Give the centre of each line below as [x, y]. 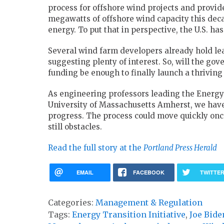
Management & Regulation [149, 203]
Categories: [72, 203]
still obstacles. [75, 127]
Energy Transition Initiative [129, 215]
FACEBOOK [148, 172]
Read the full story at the [96, 148]
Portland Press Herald [180, 148]
